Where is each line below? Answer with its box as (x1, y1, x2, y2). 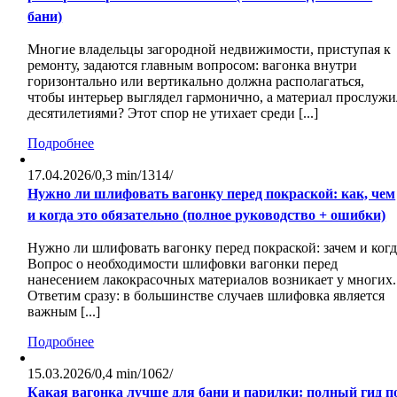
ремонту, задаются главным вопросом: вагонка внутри (27, 58, 358, 74)
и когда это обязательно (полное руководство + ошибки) (27, 207, 386, 223)
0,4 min (95, 366, 138, 382)
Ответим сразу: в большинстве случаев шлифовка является (27, 288, 385, 304)
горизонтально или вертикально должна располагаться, (27, 74, 365, 90)
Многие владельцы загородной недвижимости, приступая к (27, 42, 392, 58)
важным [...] (27, 304, 101, 320)
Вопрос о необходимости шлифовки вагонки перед (27, 256, 339, 272)
